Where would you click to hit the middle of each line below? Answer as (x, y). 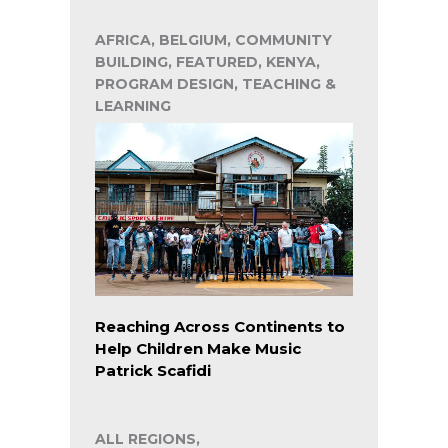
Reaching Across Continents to (220, 326)
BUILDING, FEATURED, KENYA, (207, 62)
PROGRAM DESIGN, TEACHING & (215, 84)
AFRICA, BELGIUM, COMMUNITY (213, 40)
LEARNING (133, 106)
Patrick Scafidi (153, 370)
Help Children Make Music (198, 348)
